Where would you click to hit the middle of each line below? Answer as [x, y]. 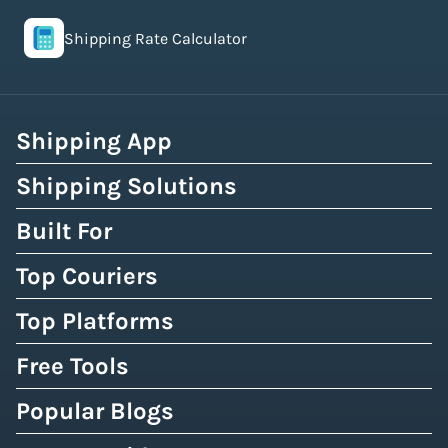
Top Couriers [87, 276]
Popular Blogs [95, 411]
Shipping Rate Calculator [155, 38]
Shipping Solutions [126, 186]
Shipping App [94, 141]
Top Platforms [95, 321]
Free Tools [72, 366]
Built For [64, 231]
